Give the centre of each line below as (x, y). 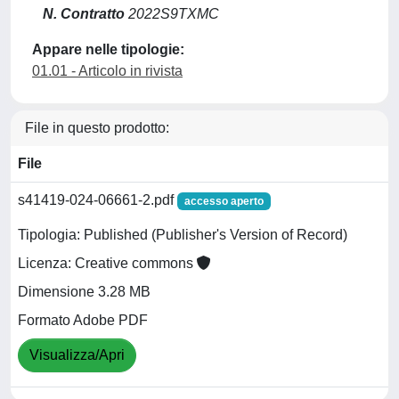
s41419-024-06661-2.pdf (98, 199)
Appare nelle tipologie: (108, 49)
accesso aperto (224, 201)
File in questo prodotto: (97, 127)
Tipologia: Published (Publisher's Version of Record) (183, 235)
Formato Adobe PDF (83, 321)
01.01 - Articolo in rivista (107, 70)
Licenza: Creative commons (107, 264)
